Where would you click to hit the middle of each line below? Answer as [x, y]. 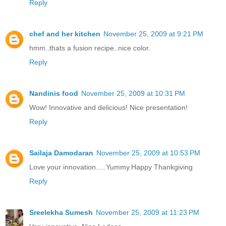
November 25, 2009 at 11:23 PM [148, 212]
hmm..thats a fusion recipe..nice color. [90, 48]
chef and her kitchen [65, 34]
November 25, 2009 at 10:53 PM [148, 153]
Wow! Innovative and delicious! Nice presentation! [108, 107]
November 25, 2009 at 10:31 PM [133, 93]
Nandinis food [54, 93]
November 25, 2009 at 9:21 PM [153, 34]
